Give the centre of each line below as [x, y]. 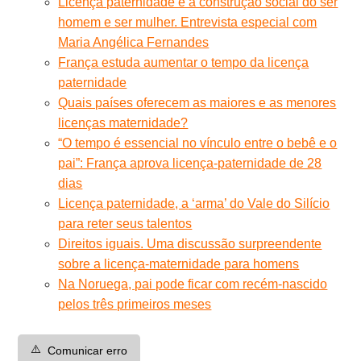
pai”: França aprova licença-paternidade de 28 [190, 163]
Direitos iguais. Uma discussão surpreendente [190, 243]
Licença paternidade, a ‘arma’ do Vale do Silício [194, 203]
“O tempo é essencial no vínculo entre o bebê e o [198, 143]
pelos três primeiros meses [135, 304]
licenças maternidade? [123, 122]
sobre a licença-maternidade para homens [179, 263]
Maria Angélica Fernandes [134, 42]
